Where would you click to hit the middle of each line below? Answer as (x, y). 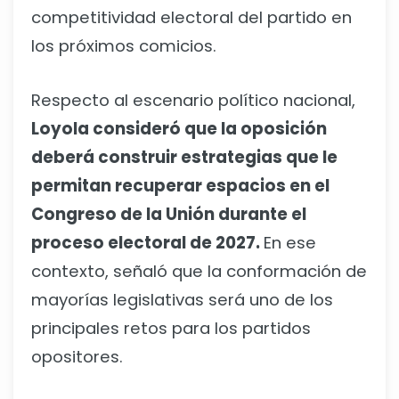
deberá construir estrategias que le (184, 157)
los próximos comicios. (124, 46)
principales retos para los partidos (171, 328)
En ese (290, 242)
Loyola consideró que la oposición (179, 128)
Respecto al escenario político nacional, (193, 100)
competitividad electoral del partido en (191, 18)
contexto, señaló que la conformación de (199, 271)
